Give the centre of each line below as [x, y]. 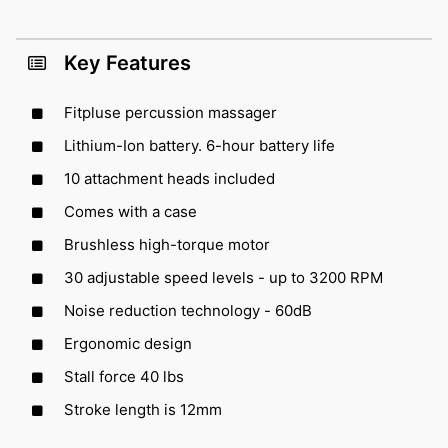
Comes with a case [130, 211]
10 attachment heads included [169, 178]
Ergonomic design [128, 343]
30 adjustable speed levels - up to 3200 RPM [223, 277]
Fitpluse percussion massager [170, 112]
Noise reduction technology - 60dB [188, 310]
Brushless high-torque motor [167, 244]
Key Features [127, 62]
